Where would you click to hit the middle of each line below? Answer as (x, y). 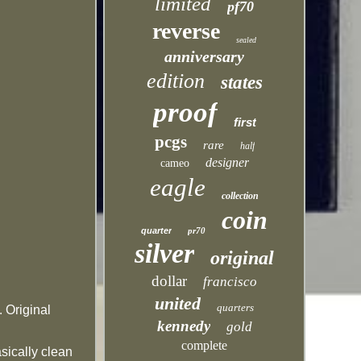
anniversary (205, 56)
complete (205, 345)
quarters (236, 307)
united (178, 303)
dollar (170, 281)
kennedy (183, 326)
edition (175, 81)
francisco (230, 282)
